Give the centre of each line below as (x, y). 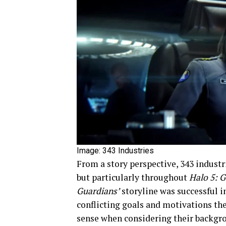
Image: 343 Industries (115, 151)
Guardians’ (98, 191)
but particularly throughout (133, 178)
